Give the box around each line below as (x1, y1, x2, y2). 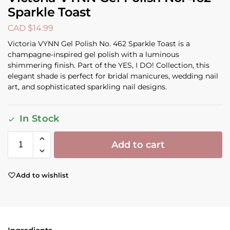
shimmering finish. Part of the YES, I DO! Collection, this (8, 61, 209, 70)
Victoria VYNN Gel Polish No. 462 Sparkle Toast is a (8, 39, 190, 49)
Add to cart (111, 139, 165, 151)
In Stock (20, 113, 60, 125)
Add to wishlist (16, 170, 69, 179)
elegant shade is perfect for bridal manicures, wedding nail (8, 71, 218, 81)
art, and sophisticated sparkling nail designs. (8, 82, 167, 92)
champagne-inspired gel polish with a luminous (8, 50, 179, 60)
